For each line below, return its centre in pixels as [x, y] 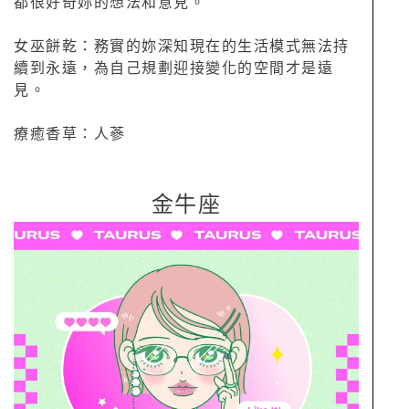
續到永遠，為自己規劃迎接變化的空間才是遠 [173, 68]
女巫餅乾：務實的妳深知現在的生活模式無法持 [182, 46]
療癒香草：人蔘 [70, 134]
